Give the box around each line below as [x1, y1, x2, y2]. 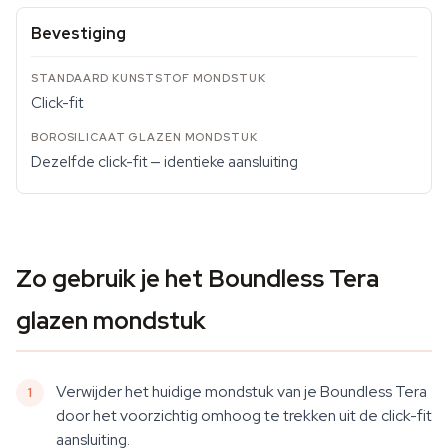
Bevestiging [31, 23, 126, 44]
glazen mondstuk [16, 305, 206, 336]
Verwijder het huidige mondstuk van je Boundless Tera [56, 381, 427, 402]
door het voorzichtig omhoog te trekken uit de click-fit [56, 405, 432, 426]
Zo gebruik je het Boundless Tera [16, 263, 379, 294]
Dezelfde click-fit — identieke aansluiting [31, 152, 298, 172]
